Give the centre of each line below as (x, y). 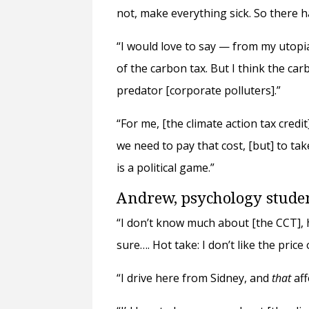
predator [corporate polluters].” (200, 91)
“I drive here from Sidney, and (195, 278)
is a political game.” (167, 168)
